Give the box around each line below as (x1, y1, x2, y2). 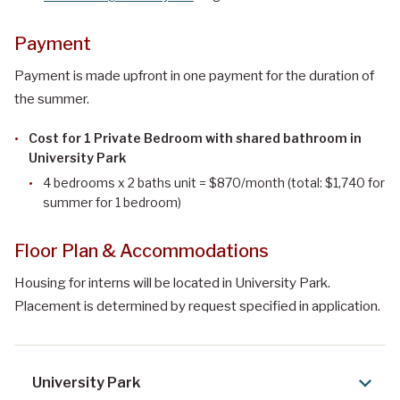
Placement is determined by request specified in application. (14, 298, 380, 315)
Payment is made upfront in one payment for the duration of (14, 68, 374, 85)
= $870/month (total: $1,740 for (196, 175, 385, 191)
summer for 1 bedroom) (43, 195, 181, 211)
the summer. (14, 91, 89, 108)
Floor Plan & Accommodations (14, 240, 269, 262)
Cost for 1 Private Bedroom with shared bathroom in (29, 130, 362, 146)
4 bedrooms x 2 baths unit (43, 175, 196, 191)
